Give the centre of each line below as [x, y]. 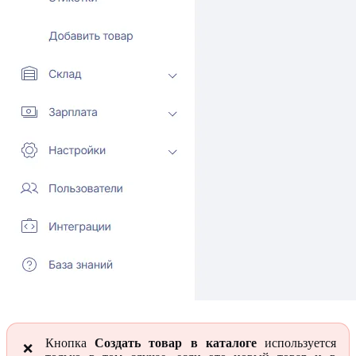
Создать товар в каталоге [176, 343]
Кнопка [70, 343]
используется [296, 343]
